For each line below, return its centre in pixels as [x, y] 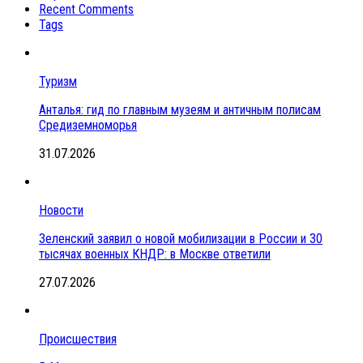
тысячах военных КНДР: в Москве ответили [155, 254]
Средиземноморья [88, 126]
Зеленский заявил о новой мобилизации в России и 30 [181, 239]
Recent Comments [86, 10]
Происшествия [78, 340]
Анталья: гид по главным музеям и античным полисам [180, 110]
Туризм [58, 82]
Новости [61, 211]
